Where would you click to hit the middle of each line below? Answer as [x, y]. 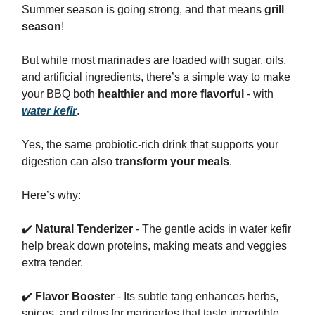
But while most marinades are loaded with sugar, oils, [154, 60]
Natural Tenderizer [84, 229]
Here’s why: [51, 195]
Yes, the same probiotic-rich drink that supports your [150, 144]
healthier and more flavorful [171, 94]
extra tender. [52, 262]
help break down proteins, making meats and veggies [154, 245]
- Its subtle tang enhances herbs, [197, 296]
